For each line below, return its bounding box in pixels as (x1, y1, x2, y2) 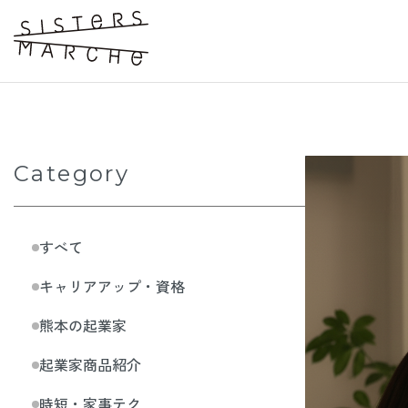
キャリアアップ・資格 (39, 275, 185, 297)
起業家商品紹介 (39, 353, 141, 375)
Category (14, 160, 130, 187)
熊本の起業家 (39, 314, 127, 336)
